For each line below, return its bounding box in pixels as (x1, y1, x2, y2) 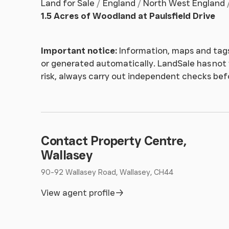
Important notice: (41, 45, 117, 56)
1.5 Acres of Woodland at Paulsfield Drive (41, 11, 215, 21)
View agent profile (41, 187, 115, 198)
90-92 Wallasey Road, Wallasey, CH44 (41, 167, 173, 177)
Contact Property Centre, (41, 133, 187, 148)
